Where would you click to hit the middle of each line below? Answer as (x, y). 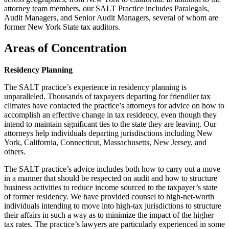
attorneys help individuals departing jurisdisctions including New (108, 133)
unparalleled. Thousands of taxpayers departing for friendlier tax (107, 97)
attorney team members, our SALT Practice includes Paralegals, (107, 8)
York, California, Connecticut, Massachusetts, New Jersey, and (105, 143)
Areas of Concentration (65, 48)
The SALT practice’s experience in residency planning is (95, 87)
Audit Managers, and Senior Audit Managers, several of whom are (111, 17)
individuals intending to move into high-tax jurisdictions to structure (113, 206)
